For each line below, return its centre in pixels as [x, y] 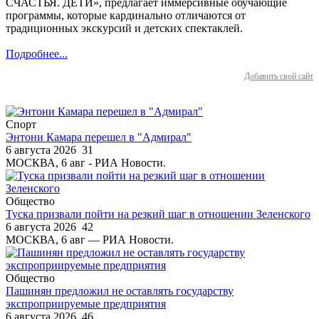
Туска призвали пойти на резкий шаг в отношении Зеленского [158, 214]
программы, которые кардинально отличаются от [126, 15]
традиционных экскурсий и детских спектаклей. [124, 28]
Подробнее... [37, 53]
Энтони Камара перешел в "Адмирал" [99, 137]
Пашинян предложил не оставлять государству [120, 291]
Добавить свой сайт [279, 76]
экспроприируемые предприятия [86, 303]
